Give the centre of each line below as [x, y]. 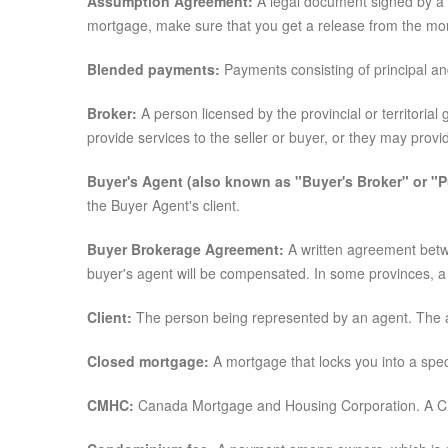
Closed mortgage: [148, 361]
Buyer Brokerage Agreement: [185, 249]
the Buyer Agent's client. [163, 205]
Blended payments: [153, 69]
